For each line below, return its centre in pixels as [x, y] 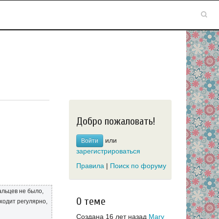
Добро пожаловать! [116, 121]
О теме [91, 201]
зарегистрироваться [108, 151]
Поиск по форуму [138, 166]
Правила [90, 166]
